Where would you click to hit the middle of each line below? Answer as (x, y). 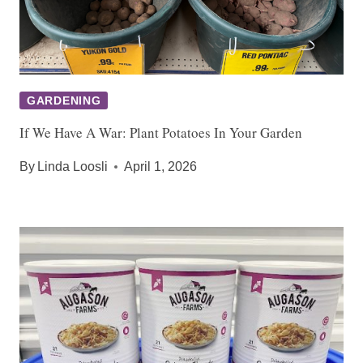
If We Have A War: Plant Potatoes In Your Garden (161, 133)
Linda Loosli (73, 167)
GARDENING (64, 101)
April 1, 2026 (161, 167)
